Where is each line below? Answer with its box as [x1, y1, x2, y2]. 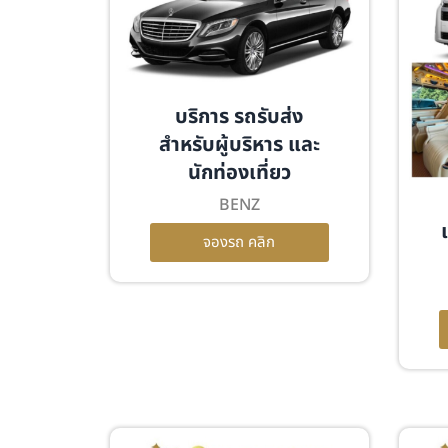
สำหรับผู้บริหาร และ [158, 130, 320, 161]
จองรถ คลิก [203, 231, 276, 255]
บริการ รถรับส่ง [175, 102, 304, 133]
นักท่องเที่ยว [187, 158, 291, 189]
